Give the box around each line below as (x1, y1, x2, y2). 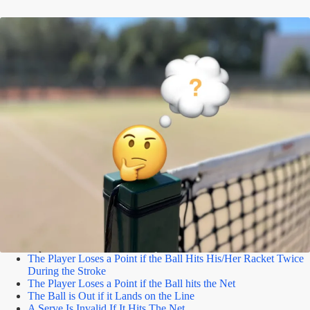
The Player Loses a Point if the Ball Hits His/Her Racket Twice (28, 252, 304, 264)
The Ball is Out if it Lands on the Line (28, 289, 194, 302)
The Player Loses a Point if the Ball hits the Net (28, 277, 235, 289)
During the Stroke (28, 264, 106, 277)
